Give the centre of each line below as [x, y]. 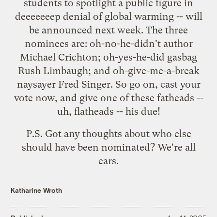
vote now [34, 98]
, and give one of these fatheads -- [129, 98]
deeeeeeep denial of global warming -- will [108, 16]
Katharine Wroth [37, 190]
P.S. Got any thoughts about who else [108, 133]
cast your [180, 84]
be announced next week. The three [108, 30]
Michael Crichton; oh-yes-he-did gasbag [108, 57]
